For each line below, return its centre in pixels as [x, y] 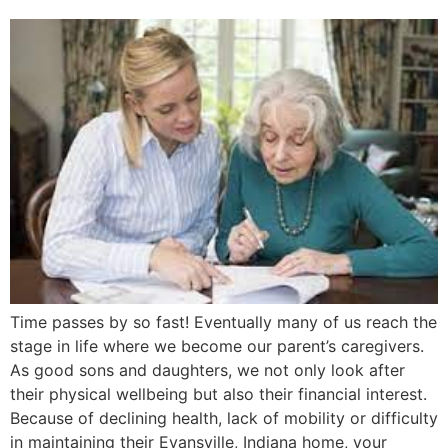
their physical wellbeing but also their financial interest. [218, 393]
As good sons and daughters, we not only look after [207, 369]
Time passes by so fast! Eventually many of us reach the [223, 321]
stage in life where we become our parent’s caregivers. [217, 345]
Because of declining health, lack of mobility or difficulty [224, 417]
